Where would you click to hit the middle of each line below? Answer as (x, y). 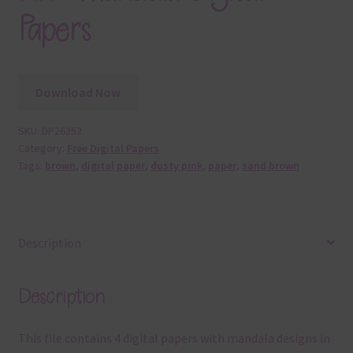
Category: (42, 149)
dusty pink (176, 166)
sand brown (270, 166)
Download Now (78, 93)
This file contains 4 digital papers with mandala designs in (174, 338)
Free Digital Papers (113, 149)
